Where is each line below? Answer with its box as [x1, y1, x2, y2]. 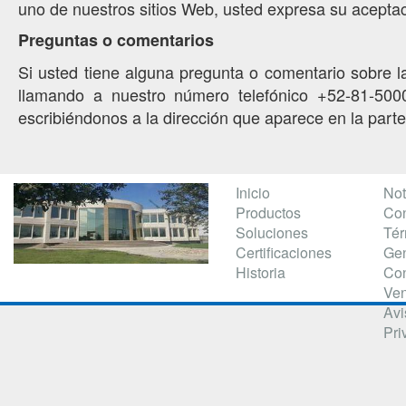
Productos [236, 202, 301, 223]
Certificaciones [236, 242, 332, 263]
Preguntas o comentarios [18, 28, 214, 52]
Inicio [236, 182, 270, 203]
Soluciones [236, 222, 308, 243]
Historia [236, 262, 285, 283]
